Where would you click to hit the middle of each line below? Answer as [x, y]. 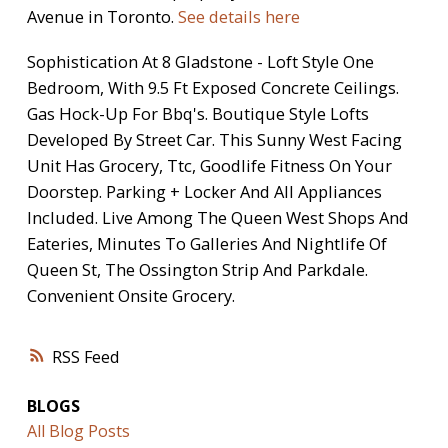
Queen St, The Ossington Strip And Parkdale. [197, 270]
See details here [238, 16]
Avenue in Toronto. [102, 16]
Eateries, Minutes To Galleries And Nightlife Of [206, 244]
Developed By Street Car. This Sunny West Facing [214, 140]
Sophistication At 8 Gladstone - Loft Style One [200, 62]
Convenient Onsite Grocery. [130, 296]
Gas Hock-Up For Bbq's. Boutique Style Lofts [197, 114]
